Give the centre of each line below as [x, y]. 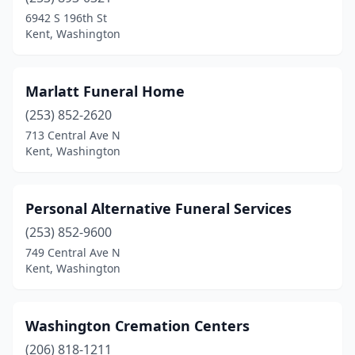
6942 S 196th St [66, 18]
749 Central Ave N [73, 252]
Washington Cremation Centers [137, 326]
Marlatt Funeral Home [105, 91]
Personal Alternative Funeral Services [158, 208]
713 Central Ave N [73, 135]
